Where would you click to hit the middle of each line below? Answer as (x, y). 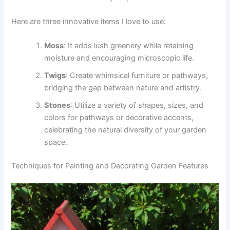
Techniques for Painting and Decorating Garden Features (110, 166)
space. (56, 142)
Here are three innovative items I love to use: (89, 21)
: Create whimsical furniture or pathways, (137, 76)
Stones (57, 106)
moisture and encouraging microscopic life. (119, 58)
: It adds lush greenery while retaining (129, 46)
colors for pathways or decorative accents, (119, 118)
